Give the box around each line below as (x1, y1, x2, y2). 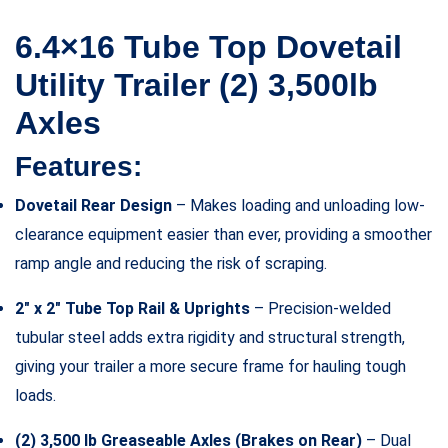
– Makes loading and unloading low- (172, 195, 425, 215)
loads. (15, 385, 56, 405)
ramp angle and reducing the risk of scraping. (15, 253, 327, 273)
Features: (15, 150, 142, 182)
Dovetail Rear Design (15, 195, 172, 215)
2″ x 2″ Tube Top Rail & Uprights (15, 298, 250, 318)
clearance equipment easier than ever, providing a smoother (15, 224, 432, 244)
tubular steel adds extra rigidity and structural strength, (15, 327, 405, 347)
